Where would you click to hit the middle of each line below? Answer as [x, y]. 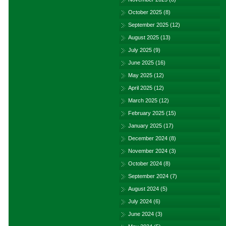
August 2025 [144, 37]
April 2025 [140, 88]
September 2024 [148, 176]
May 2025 [140, 75]
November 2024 [148, 151]
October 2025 [145, 12]
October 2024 [145, 163]
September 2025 [148, 25]
